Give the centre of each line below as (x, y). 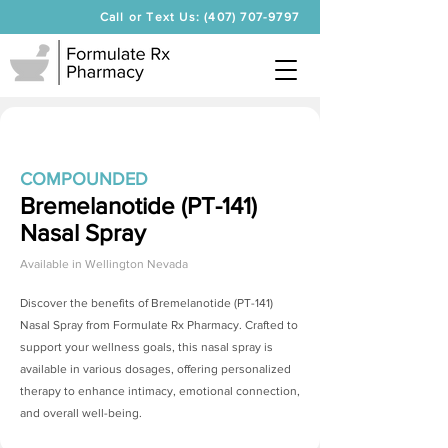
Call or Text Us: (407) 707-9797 (199, 17)
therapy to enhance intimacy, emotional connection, (160, 391)
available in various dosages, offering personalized (155, 369)
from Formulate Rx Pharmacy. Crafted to (190, 325)
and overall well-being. (81, 413)
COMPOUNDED (84, 179)
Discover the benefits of (85, 303)
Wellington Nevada (136, 264)
